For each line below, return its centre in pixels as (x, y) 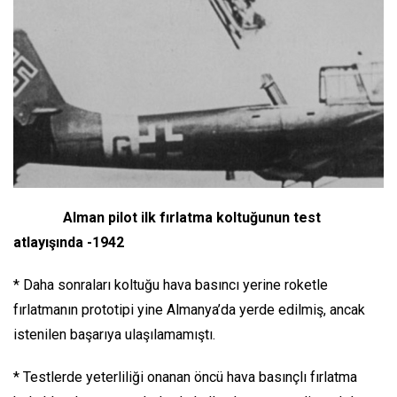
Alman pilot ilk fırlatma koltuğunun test (192, 217)
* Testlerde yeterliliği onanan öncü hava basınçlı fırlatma (185, 377)
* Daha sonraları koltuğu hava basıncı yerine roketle (171, 284)
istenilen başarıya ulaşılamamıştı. (114, 334)
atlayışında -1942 (69, 242)
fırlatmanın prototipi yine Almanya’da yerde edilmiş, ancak (189, 309)
